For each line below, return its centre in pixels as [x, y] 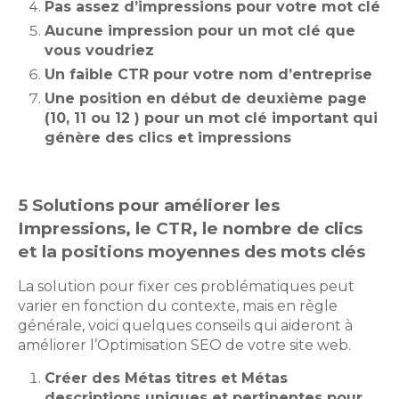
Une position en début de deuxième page [206, 99]
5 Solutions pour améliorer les [149, 206]
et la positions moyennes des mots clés [191, 252]
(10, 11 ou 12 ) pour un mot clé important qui [211, 118]
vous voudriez [99, 51]
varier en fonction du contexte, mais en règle [178, 306]
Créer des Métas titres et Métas [166, 379]
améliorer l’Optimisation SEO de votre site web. [186, 346]
